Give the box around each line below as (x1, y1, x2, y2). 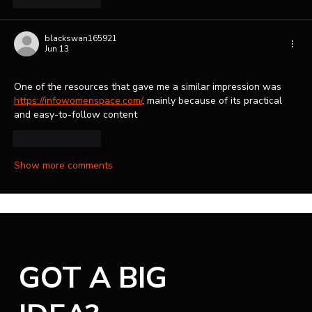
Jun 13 (45, 42, 69, 54)
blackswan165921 (45, 32, 117, 44)
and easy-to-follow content (14, 107, 137, 121)
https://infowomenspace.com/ (14, 93, 142, 107)
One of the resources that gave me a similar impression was (14, 79, 284, 93)
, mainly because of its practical (142, 93, 285, 107)
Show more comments (14, 158, 113, 172)
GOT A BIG (18, 258, 167, 299)
